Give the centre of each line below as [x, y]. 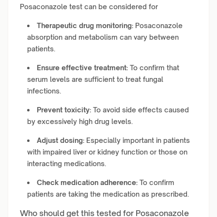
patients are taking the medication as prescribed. [108, 194]
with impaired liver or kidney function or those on [107, 152]
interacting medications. [67, 163]
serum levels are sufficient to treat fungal [95, 79]
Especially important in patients [137, 140]
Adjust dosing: [61, 140]
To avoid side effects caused [140, 110]
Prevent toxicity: [64, 110]
